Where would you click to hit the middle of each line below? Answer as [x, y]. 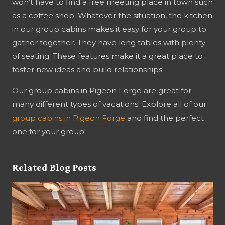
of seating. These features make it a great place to [107, 56]
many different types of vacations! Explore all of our [109, 104]
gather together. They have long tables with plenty [109, 42]
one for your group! [49, 131]
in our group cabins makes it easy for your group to [109, 29]
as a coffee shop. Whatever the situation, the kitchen [112, 15]
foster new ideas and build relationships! [88, 70]
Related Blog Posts [54, 167]
